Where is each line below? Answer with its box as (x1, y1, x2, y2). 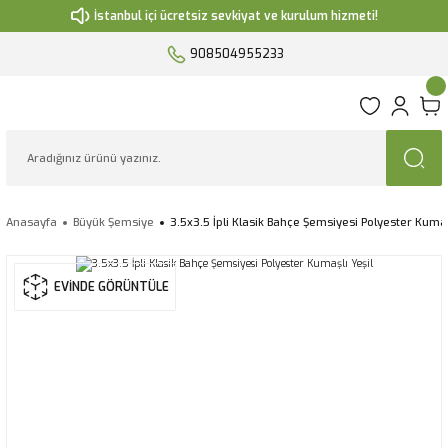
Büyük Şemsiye (73, 215, 154, 230)
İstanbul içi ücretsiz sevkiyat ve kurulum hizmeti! (94, 7, 378, 24)
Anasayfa (6, 215, 57, 230)
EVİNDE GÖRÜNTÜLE (54, 278, 169, 295)
